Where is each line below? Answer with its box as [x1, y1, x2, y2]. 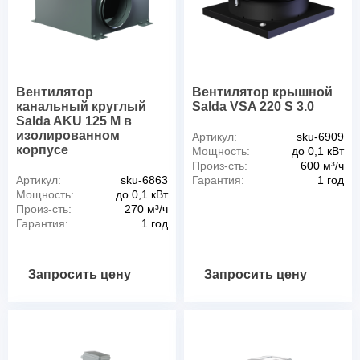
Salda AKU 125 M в [16, 113, 132, 128]
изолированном [16, 128, 120, 142]
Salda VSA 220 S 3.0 [192, 99, 314, 113]
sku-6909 [297, 129, 344, 143]
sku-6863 [121, 173, 168, 186]
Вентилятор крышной [192, 84, 333, 99]
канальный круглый [16, 99, 146, 113]
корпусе [16, 142, 68, 157]
